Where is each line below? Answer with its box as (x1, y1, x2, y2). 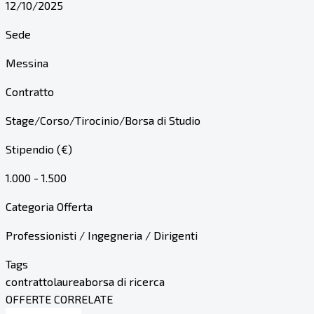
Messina (6, 55, 48, 69)
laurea (53, 274, 85, 288)
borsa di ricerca (85, 274, 165, 288)
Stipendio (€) (6, 142, 72, 156)
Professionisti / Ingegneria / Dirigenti (6, 228, 198, 242)
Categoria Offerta (6, 199, 93, 213)
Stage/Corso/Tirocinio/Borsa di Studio (6, 113, 200, 127)
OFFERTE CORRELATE (6, 292, 113, 306)
